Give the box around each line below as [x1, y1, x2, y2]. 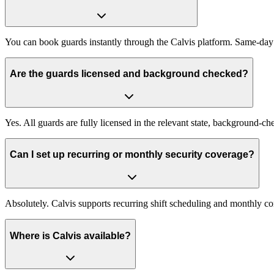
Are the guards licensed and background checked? [10, 68, 248, 80]
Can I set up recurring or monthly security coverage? [10, 149, 254, 160]
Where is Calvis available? [10, 230, 131, 241]
